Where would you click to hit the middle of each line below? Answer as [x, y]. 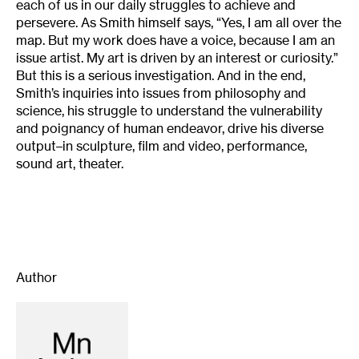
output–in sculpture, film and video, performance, [161, 145]
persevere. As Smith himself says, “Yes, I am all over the [179, 22]
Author [36, 277]
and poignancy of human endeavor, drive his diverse [170, 128]
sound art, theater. [70, 163]
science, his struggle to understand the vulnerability [169, 110]
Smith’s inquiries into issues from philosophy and [161, 93]
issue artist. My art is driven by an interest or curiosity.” [177, 57]
